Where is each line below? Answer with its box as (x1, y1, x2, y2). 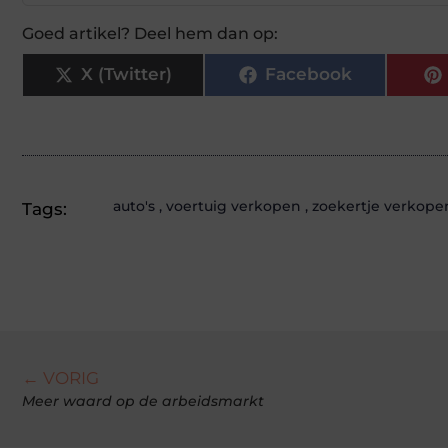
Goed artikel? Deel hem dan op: (22, 23, 278, 43)
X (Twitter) (80, 64, 172, 85)
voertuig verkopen (166, 196, 301, 215)
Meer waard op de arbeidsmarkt (22, 391, 264, 410)
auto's (113, 196, 155, 215)
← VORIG (22, 367, 99, 388)
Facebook (264, 64, 352, 85)
